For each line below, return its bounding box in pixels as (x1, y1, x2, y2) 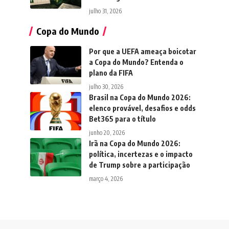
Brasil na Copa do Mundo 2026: (89, 93, 191, 102)
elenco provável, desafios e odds (89, 104, 196, 113)
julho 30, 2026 (89, 83, 123, 91)
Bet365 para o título (89, 114, 156, 124)
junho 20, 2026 (89, 129, 125, 137)
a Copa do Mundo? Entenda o (89, 58, 184, 67)
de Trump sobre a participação (89, 161, 190, 170)
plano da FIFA (89, 68, 133, 78)
